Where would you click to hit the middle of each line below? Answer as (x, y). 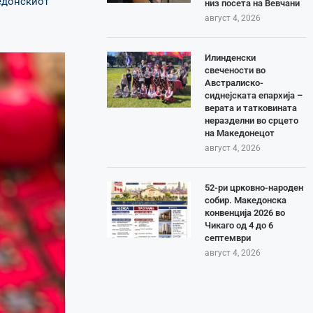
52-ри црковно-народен (254, 187)
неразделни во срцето (252, 120)
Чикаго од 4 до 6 (239, 225)
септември (228, 238)
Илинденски (231, 57)
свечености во (235, 70)
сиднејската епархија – (254, 95)
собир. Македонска (246, 200)
